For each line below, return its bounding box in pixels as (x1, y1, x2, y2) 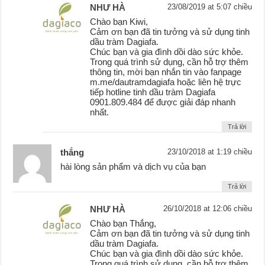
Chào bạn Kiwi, (90, 17, 148, 27)
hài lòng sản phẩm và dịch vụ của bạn (60, 161, 206, 172)
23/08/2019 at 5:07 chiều (167, 2, 252, 12)
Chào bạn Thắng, (90, 218, 157, 229)
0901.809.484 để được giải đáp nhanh (90, 97, 236, 108)
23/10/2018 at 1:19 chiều (167, 147, 252, 157)
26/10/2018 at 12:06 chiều (163, 204, 252, 214)
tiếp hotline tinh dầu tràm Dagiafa (90, 87, 216, 98)
